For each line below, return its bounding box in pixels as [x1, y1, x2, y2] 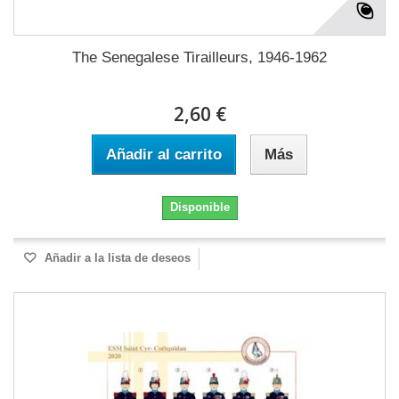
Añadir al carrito [106, 146, 222, 163]
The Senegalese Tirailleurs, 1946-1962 [72, 49, 327, 66]
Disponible [169, 200, 230, 214]
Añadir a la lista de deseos [41, 251, 191, 265]
